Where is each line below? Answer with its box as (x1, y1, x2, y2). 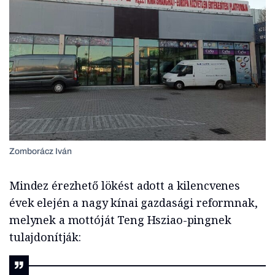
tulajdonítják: (9, 229, 81, 244)
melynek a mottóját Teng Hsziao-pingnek (9, 212, 231, 227)
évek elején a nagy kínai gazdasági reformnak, (9, 195, 258, 210)
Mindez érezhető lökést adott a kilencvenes (9, 177, 240, 193)
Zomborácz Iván (9, 146, 72, 156)
